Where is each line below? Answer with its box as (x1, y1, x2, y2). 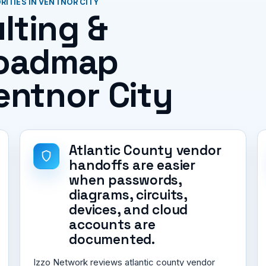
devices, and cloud (69, 201, 188, 218)
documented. (69, 230, 155, 248)
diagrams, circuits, (69, 186, 187, 204)
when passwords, (69, 171, 182, 189)
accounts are (69, 216, 156, 233)
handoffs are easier (69, 156, 195, 174)
